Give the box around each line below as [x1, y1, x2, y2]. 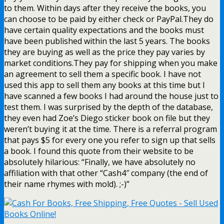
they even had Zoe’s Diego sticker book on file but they [4, 112, 210, 123]
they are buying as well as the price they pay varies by [4, 46, 205, 57]
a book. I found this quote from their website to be [4, 145, 193, 156]
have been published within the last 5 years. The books [4, 35, 210, 46]
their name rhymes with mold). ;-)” [4, 178, 129, 189]
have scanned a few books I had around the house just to [4, 90, 218, 101]
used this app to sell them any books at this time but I [4, 79, 205, 90]
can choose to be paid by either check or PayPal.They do [4, 13, 213, 24]
